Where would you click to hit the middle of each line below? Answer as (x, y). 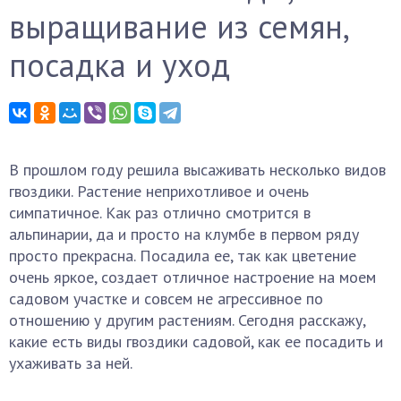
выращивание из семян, (178, 26)
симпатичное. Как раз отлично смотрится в (160, 213)
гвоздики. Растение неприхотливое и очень (159, 191)
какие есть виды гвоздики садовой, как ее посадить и (196, 341)
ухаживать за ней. (71, 363)
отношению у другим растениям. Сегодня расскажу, (187, 320)
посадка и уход (119, 65)
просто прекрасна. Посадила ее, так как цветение (183, 256)
